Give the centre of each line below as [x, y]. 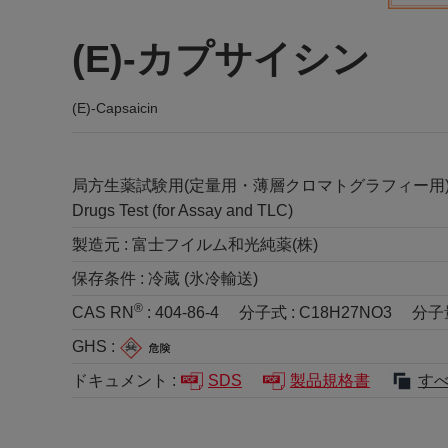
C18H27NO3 [345, 312]
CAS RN [103, 312]
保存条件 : [110, 278]
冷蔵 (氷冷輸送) [203, 278]
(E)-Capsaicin [115, 108]
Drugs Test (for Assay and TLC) [182, 210]
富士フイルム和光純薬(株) [225, 244]
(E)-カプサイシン [221, 59]
